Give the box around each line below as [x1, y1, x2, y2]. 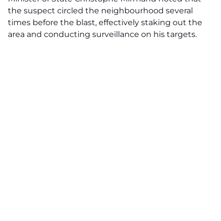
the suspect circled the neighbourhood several [8, 6, 193, 15]
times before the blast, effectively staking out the [8, 18, 202, 27]
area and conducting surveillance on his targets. [8, 30, 197, 39]
